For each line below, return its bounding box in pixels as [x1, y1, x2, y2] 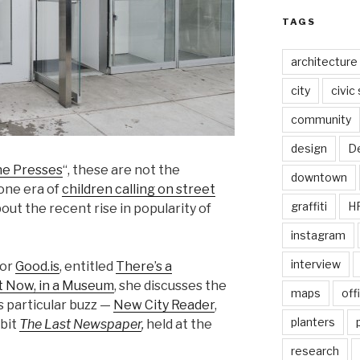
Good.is [15, 258, 59, 274]
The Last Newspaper [19, 316, 141, 332]
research [290, 344, 339, 358]
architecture [290, 55, 358, 69]
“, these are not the [63, 162, 180, 178]
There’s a [116, 258, 172, 274]
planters [290, 315, 335, 329]
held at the [146, 316, 212, 332]
